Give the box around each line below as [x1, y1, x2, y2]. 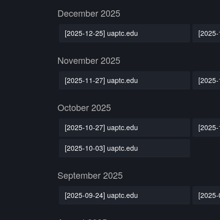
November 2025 [57, 54, 120, 66]
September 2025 [57, 168, 123, 181]
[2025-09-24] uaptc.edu [64, 190, 138, 200]
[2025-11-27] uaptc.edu [64, 75, 138, 85]
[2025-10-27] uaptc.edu [64, 122, 138, 132]
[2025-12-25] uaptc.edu [64, 27, 138, 38]
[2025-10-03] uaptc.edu [64, 142, 138, 153]
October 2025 [57, 101, 111, 113]
